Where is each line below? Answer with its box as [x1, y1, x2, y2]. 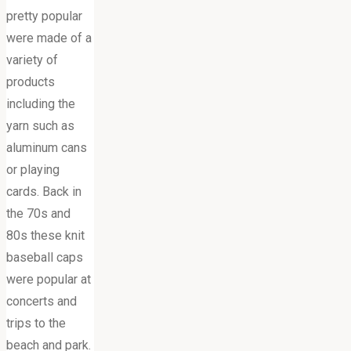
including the [6, 96, 75, 111]
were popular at [6, 271, 91, 287]
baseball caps [6, 249, 83, 265]
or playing [6, 161, 60, 177]
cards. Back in [6, 183, 81, 199]
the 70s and [6, 205, 71, 221]
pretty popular [6, 8, 82, 24]
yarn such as [6, 118, 74, 133]
